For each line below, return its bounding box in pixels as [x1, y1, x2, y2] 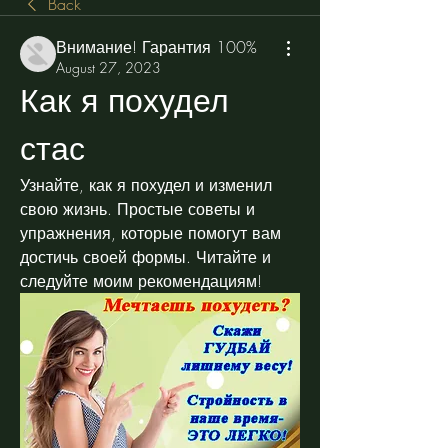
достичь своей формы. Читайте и [20, 246, 271, 268]
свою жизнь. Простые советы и [20, 198, 255, 220]
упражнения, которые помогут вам [20, 222, 281, 244]
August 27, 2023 [56, 58, 161, 77]
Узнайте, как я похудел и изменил [20, 174, 272, 196]
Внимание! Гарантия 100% [56, 36, 257, 58]
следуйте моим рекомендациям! [20, 270, 262, 292]
